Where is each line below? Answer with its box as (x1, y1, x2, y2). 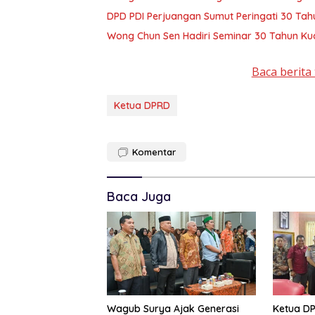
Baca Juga (107, 188, 171, 205)
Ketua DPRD (114, 99, 170, 112)
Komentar (132, 146, 176, 157)
